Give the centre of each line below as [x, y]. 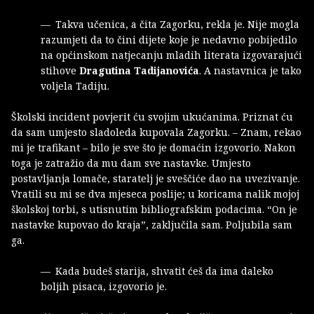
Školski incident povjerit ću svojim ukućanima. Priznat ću [152, 116]
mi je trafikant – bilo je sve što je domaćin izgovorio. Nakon [153, 147]
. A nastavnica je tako [250, 70]
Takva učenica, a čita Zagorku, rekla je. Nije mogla [177, 24]
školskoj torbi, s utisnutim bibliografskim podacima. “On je [154, 209]
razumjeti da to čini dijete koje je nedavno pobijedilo [169, 39]
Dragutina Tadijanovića [139, 70]
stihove [60, 70]
